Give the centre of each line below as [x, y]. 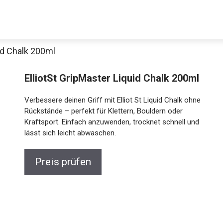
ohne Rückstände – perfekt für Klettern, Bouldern [102, 123]
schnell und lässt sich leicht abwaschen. [87, 145]
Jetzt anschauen [111, 150]
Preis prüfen [60, 174]
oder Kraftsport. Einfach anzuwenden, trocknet [98, 134]
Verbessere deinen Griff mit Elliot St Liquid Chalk [101, 112]
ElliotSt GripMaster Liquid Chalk [94, 78]
